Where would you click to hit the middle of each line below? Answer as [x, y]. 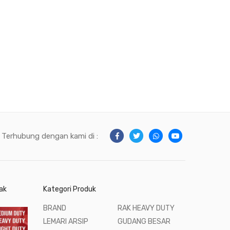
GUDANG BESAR [144, 221]
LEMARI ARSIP [65, 221]
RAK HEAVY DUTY [146, 208]
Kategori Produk [69, 189]
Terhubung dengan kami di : [50, 136]
